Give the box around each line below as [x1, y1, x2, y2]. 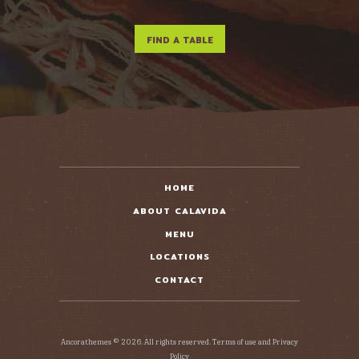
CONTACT [155, 273, 204, 287]
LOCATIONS [149, 250, 210, 264]
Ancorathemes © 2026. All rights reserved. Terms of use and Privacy [61, 337, 298, 347]
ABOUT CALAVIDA [132, 204, 227, 218]
